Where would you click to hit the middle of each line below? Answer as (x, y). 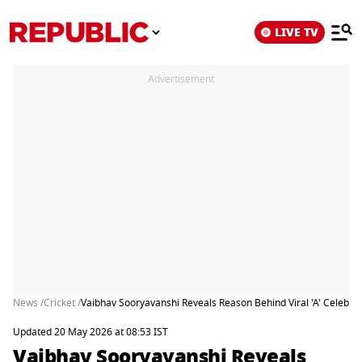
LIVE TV (297, 32)
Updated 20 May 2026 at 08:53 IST (90, 332)
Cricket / (62, 303)
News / (28, 303)
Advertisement (181, 79)
